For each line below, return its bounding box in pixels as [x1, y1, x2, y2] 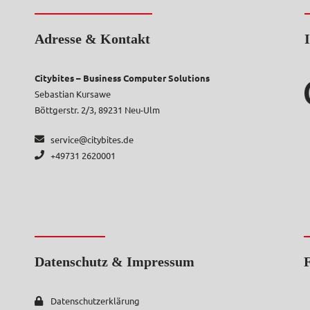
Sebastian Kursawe [35, 87, 111, 100]
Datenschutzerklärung [50, 295, 140, 307]
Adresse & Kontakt [35, 30, 150, 46]
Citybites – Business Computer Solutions [35, 71, 210, 84]
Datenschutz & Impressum [35, 254, 194, 269]
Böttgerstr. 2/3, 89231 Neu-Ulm [35, 103, 160, 116]
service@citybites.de [50, 133, 134, 145]
